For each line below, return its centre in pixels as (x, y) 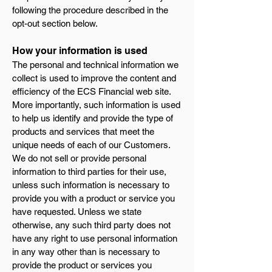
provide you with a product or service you (93, 198)
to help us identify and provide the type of (93, 118)
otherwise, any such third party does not (91, 225)
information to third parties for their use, (89, 172)
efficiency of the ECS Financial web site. (91, 91)
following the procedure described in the (90, 10)
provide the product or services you (82, 265)
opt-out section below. (55, 23)
